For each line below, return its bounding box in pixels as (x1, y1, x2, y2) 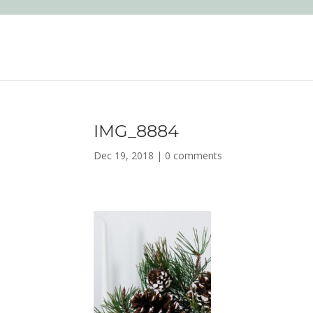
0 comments (165, 149, 223, 162)
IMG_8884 (94, 121, 180, 141)
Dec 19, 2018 (94, 149, 154, 162)
